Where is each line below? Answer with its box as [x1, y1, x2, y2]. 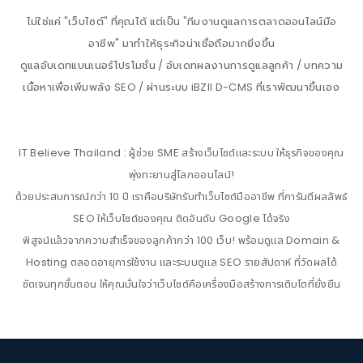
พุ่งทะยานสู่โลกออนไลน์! [128, 166, 235, 182]
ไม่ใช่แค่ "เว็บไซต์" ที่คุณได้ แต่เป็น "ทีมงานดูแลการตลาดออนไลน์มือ [26, 13, 337, 29]
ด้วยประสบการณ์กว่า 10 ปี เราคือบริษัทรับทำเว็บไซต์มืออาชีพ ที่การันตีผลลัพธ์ [15, 188, 348, 204]
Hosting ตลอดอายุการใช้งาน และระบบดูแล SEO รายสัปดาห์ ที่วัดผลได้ [26, 254, 337, 270]
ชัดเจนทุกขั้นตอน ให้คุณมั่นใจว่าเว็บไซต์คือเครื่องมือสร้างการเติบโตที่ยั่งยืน [22, 275, 341, 292]
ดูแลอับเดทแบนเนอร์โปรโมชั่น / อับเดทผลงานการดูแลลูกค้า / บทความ [19, 57, 344, 73]
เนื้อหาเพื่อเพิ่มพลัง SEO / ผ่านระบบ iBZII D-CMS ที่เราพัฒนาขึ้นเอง [23, 79, 340, 95]
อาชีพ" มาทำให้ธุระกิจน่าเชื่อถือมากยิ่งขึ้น [88, 35, 275, 51]
